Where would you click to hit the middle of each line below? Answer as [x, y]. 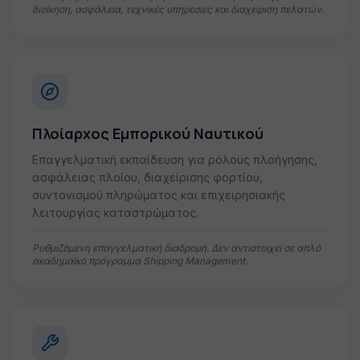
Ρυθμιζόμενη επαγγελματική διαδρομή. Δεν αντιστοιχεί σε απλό [176, 248]
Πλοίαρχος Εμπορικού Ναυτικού [148, 133]
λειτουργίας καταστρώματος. [115, 213]
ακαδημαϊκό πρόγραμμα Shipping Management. [140, 261]
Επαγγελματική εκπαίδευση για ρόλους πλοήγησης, [175, 160]
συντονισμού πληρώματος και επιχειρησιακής [159, 195]
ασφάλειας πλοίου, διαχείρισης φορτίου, [147, 177]
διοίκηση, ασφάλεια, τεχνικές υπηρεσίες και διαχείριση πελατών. [178, 9]
